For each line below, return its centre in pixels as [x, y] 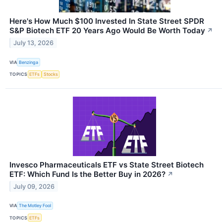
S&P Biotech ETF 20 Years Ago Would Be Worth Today [107, 31]
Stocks [51, 74]
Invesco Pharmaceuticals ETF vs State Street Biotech [107, 165]
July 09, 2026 [34, 186]
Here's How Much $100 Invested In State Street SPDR [107, 21]
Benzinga [29, 62]
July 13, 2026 [34, 43]
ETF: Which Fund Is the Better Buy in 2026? [87, 174]
